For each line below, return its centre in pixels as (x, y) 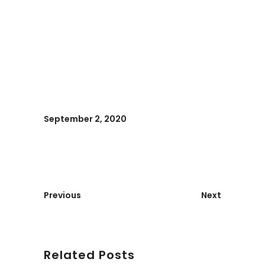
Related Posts (89, 255)
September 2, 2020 (85, 119)
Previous (62, 195)
